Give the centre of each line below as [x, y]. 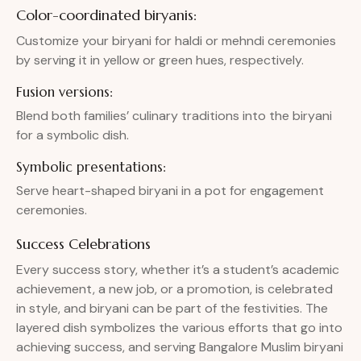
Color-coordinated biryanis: [106, 15]
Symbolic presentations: [91, 167]
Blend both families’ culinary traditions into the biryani [174, 116]
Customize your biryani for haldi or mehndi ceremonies [176, 41]
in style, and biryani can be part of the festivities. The [172, 309]
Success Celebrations [83, 244]
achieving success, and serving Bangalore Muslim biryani [180, 347]
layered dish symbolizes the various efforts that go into [179, 328]
